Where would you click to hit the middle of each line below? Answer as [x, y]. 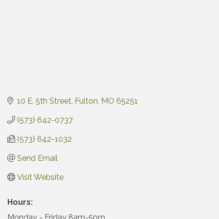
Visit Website [40, 177]
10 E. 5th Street [44, 101]
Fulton [86, 101]
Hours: [20, 202]
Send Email [37, 158]
